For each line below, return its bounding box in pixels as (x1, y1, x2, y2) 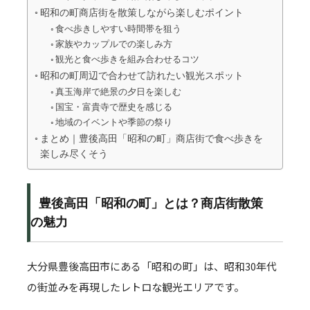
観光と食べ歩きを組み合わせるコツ (55, 54, 200, 64)
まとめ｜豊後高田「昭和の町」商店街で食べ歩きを (39, 133, 263, 145)
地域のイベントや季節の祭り (55, 117, 173, 127)
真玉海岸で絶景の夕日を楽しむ (55, 86, 182, 97)
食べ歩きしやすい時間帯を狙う (55, 24, 182, 34)
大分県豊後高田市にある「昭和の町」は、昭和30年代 (27, 259, 277, 273)
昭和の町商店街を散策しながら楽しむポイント (39, 7, 244, 19)
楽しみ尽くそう (39, 148, 108, 160)
